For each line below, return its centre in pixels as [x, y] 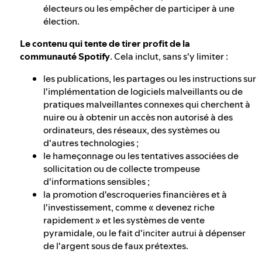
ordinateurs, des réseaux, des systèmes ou [132, 130]
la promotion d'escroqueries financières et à [135, 194]
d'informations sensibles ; [96, 182]
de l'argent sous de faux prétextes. [116, 246]
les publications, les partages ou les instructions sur [150, 79]
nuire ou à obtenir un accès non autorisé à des [138, 117]
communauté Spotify [65, 56]
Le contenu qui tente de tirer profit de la [105, 44]
